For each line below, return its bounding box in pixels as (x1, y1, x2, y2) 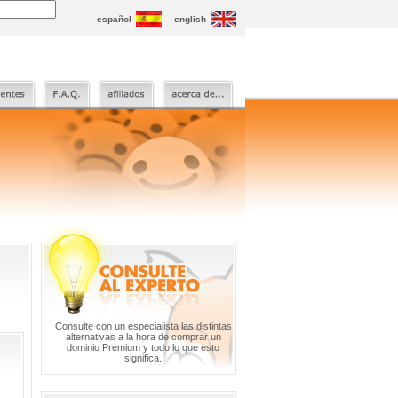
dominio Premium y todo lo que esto (67, 342, 219, 353)
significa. (124, 353, 162, 363)
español (97, 14, 134, 24)
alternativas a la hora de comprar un (65, 331, 221, 342)
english (174, 14, 206, 24)
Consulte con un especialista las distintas (54, 321, 232, 331)
